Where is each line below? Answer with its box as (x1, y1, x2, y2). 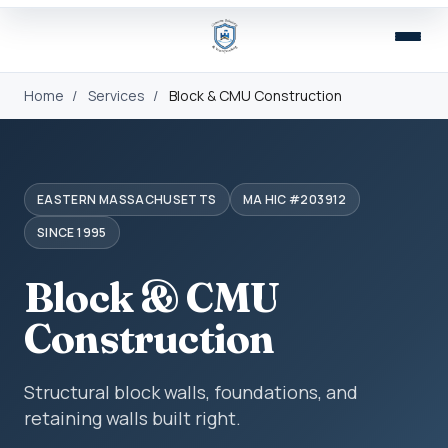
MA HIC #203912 (242, 191, 347, 208)
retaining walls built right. (24, 406, 241, 430)
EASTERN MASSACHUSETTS (37, 191, 217, 208)
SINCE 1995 (37, 224, 107, 241)
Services (88, 86, 145, 105)
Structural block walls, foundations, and (24, 380, 358, 404)
